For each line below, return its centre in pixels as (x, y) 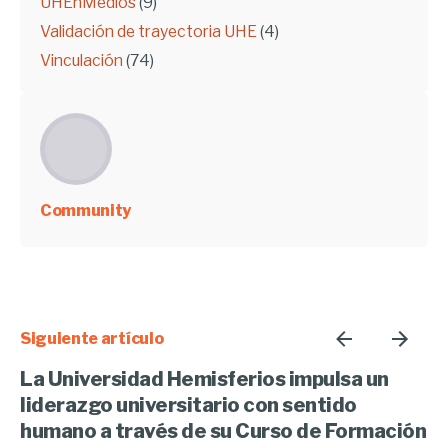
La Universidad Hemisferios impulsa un (204, 379)
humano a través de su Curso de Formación (223, 431)
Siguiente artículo (92, 339)
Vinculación (81, 61)
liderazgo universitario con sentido (188, 405)
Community (86, 211)
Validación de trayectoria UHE (148, 32)
